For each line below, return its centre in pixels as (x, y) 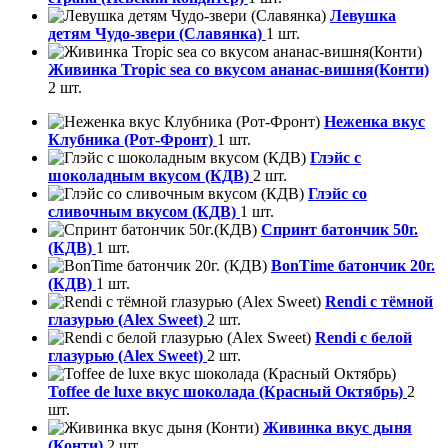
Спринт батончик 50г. (339, 230)
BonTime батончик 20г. (353, 266)
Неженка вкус (374, 122)
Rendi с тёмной (379, 302)
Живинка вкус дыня (337, 428)
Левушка (363, 16)
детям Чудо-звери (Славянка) (157, 34)
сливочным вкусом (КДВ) (144, 212)
